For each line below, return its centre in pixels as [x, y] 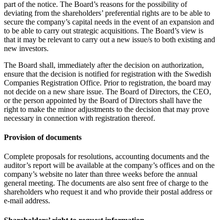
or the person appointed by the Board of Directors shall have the [103, 100]
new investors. [26, 48]
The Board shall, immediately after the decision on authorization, [104, 65]
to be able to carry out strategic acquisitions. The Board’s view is [104, 30]
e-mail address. [27, 201]
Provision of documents [43, 137]
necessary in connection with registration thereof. [80, 118]
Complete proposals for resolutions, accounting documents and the [107, 157]
